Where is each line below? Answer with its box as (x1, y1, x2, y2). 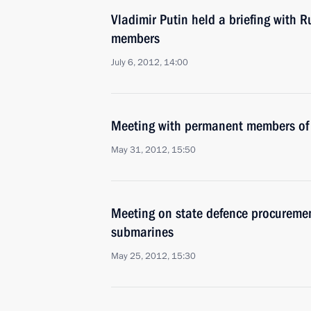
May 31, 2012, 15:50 (111, 144, 196, 156)
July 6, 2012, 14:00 (111, 56, 188, 69)
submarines (111, 224, 174, 240)
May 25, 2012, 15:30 (111, 250, 196, 262)
